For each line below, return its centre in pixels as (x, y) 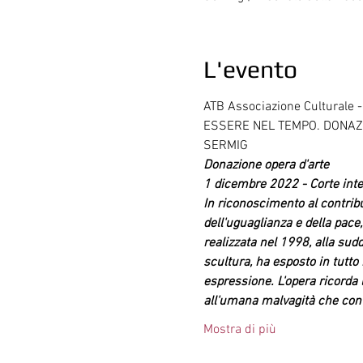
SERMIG (225, 145)
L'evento (250, 69)
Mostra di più (239, 329)
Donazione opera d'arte (266, 165)
